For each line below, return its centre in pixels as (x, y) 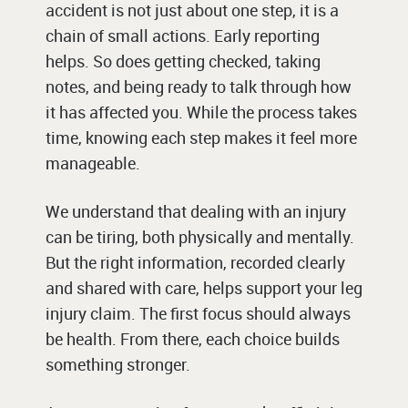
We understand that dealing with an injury (196, 212)
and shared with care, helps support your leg (204, 288)
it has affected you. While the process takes (201, 112)
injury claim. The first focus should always (198, 314)
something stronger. (118, 365)
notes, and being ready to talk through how (199, 87)
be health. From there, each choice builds (193, 339)
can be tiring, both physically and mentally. (200, 237)
